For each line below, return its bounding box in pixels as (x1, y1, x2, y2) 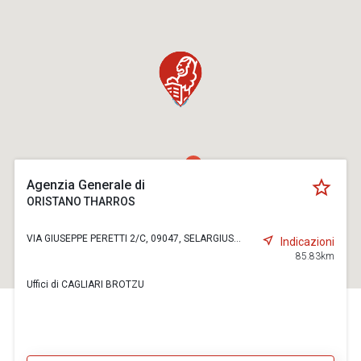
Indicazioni (280, 234, 334, 248)
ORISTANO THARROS (27, 195, 136, 208)
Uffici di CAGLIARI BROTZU (27, 279, 145, 290)
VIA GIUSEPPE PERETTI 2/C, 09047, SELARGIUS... (27, 233, 242, 244)
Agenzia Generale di (27, 177, 146, 193)
